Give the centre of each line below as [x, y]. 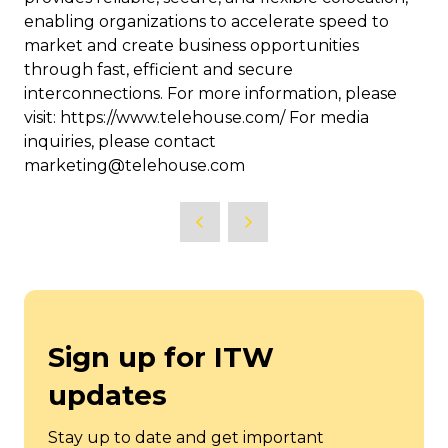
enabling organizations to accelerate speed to [206, 22]
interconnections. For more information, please [210, 94]
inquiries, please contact [120, 142]
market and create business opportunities [191, 46]
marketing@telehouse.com [134, 166]
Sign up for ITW [161, 357]
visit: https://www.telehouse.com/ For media [196, 118]
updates [107, 395]
